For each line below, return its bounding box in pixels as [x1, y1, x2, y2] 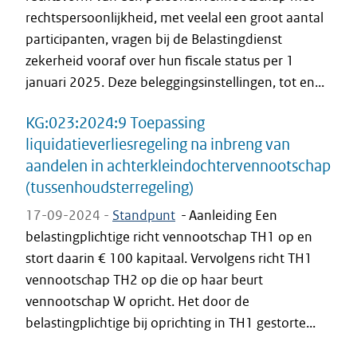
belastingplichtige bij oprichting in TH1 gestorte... [25, 314, 316, 331]
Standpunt [112, 206, 175, 224]
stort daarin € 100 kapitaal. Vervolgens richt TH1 [25, 249, 312, 267]
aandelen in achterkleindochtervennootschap [25, 155, 331, 175]
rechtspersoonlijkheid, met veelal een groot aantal [25, 9, 324, 26]
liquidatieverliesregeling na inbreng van [25, 134, 290, 154]
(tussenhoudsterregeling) [25, 177, 194, 197]
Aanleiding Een [189, 206, 277, 224]
